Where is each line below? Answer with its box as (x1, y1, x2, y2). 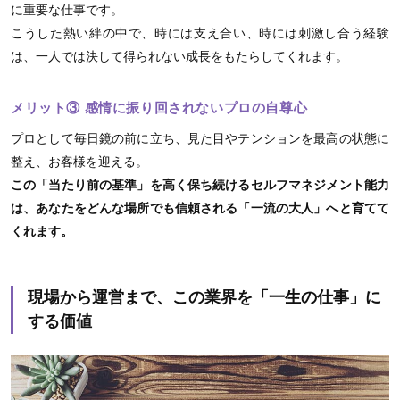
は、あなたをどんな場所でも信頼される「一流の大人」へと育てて (11, 200, 389, 215)
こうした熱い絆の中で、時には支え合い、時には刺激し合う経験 (11, 25, 389, 40)
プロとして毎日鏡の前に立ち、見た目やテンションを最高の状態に (11, 130, 389, 146)
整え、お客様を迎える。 (11, 154, 148, 169)
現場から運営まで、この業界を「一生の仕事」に (28, 287, 381, 306)
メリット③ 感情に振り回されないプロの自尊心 (11, 99, 308, 115)
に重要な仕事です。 (11, 2, 123, 17)
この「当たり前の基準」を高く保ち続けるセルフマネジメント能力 (11, 177, 389, 192)
